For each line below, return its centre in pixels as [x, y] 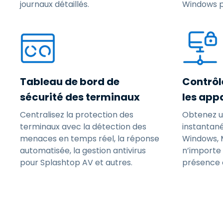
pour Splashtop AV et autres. [76, 163]
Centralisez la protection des [77, 115]
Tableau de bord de [70, 82]
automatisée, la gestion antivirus [83, 151]
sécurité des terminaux [80, 97]
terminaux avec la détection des [83, 127]
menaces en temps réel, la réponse [90, 139]
